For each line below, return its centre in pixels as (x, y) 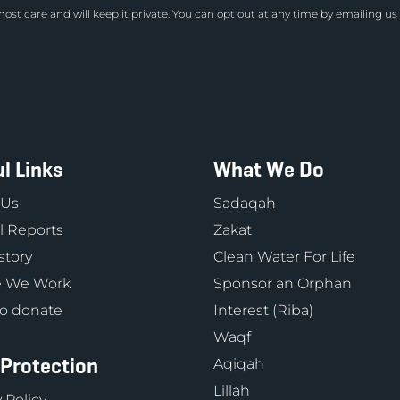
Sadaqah (245, 203)
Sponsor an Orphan (283, 283)
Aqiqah (239, 364)
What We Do (269, 170)
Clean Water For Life (284, 257)
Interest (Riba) (263, 310)
